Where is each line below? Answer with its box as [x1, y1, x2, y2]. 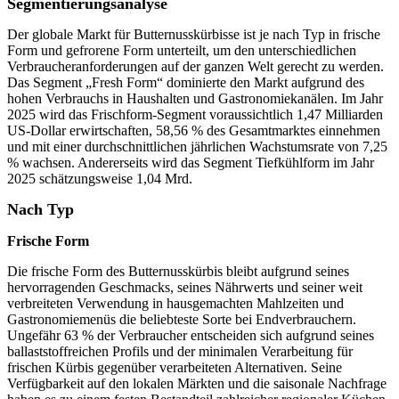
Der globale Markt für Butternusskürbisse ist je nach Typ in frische [7, 27, 380, 43]
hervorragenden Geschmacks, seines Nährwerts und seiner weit [7, 280, 362, 296]
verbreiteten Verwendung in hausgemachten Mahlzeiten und [7, 296, 344, 312]
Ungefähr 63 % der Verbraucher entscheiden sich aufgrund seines [7, 328, 374, 344]
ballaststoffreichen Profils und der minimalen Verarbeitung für [7, 344, 353, 360]
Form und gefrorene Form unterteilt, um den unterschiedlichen [7, 43, 356, 59]
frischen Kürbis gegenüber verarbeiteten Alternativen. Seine [7, 360, 342, 376]
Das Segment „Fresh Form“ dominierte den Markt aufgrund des [7, 75, 364, 91]
